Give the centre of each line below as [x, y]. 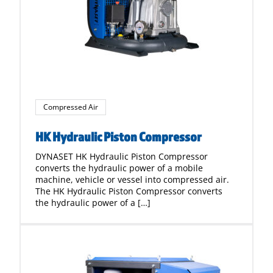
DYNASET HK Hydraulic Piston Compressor [122, 156]
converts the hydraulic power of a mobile [119, 168]
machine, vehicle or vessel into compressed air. [132, 179]
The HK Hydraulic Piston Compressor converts [129, 191]
